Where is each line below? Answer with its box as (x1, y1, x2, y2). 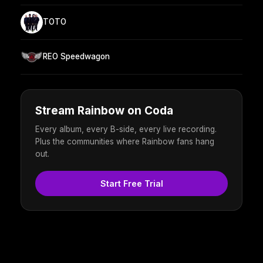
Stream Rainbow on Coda (35, 103, 173, 117)
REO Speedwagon (43, 52, 110, 62)
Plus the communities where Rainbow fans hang (35, 136, 214, 146)
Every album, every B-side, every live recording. (35, 124, 217, 134)
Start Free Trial (100, 178, 163, 188)
